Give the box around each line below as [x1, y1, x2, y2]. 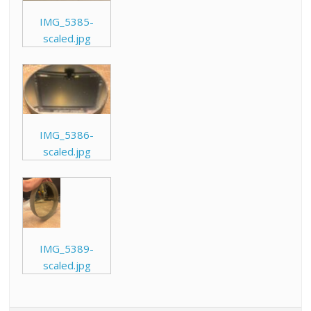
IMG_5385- [40, 14, 94, 28]
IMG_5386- [40, 127, 94, 142]
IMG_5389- [40, 241, 94, 255]
